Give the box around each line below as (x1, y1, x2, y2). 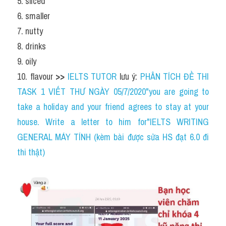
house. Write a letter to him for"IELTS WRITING (17, 116, 209, 128)
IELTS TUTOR (67, 70, 117, 83)
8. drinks (17, 40, 46, 52)
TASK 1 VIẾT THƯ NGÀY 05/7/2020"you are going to (17, 85, 209, 98)
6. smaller (17, 10, 50, 22)
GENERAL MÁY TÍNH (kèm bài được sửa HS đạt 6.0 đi (17, 131, 209, 143)
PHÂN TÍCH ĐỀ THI (140, 70, 209, 83)
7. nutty (17, 25, 43, 37)
